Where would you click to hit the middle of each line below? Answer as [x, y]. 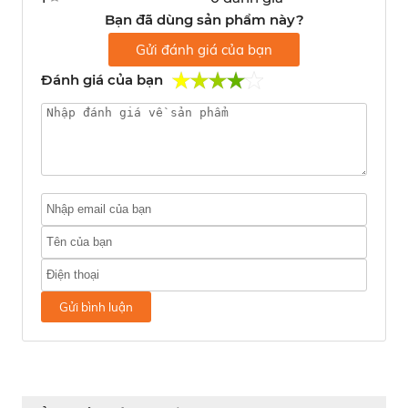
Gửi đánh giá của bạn [204, 49]
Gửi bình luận [96, 306]
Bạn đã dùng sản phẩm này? [204, 19]
